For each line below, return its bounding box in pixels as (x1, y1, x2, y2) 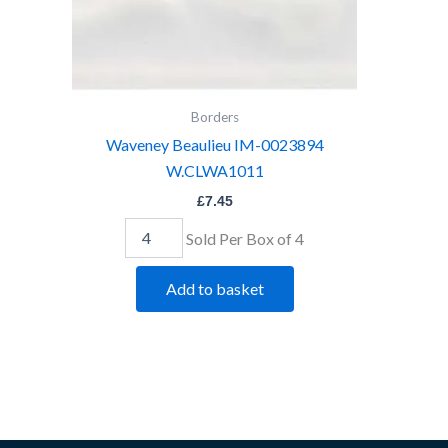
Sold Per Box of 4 (186, 228, 305, 248)
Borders (190, 108, 239, 125)
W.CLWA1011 (165, 161, 264, 181)
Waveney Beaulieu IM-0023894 (105, 135, 324, 155)
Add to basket (165, 278, 264, 298)
